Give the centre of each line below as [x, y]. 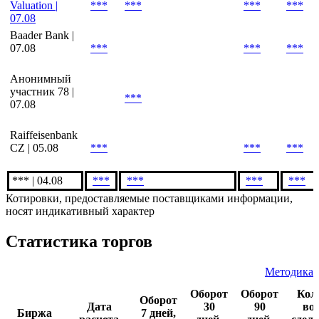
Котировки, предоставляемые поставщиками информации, [149, 247]
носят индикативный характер [80, 260]
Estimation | [36, 11]
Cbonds [27, 41]
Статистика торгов [79, 290]
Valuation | [34, 54]
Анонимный [41, 127]
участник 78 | [42, 140]
